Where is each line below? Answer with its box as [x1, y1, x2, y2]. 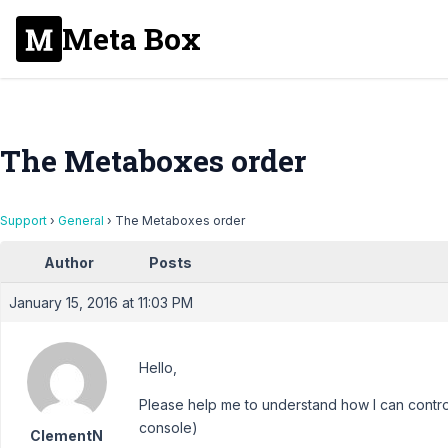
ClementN [30, 427, 103, 444]
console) [139, 419, 198, 436]
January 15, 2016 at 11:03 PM [9, 294, 193, 311]
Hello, [139, 359, 177, 376]
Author [44, 254, 94, 271]
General [58, 213, 104, 228]
